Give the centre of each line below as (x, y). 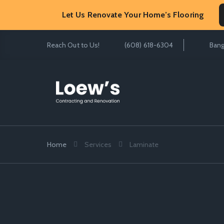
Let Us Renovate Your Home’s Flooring (133, 15)
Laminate (144, 144)
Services (98, 144)
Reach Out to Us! (73, 45)
